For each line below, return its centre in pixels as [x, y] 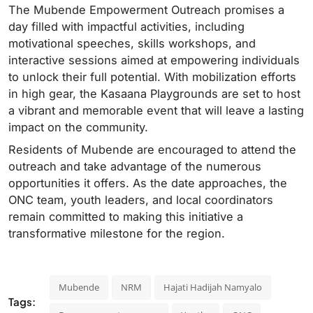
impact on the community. [78, 127]
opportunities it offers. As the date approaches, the [148, 183]
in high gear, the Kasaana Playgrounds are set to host [154, 94]
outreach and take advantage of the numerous [135, 166]
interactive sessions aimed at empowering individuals [154, 60]
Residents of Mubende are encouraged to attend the [152, 150]
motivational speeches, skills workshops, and [132, 43]
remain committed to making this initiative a [126, 217]
